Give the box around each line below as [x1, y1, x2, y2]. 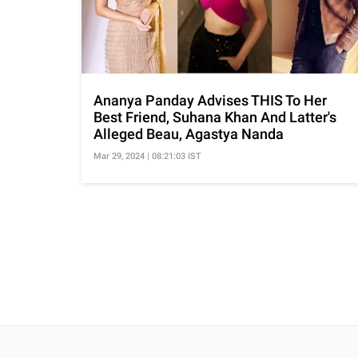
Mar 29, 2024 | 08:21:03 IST [93, 150, 201, 161]
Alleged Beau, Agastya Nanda [93, 125, 284, 142]
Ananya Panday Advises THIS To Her [93, 91, 327, 109]
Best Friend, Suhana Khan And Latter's [93, 108, 336, 125]
